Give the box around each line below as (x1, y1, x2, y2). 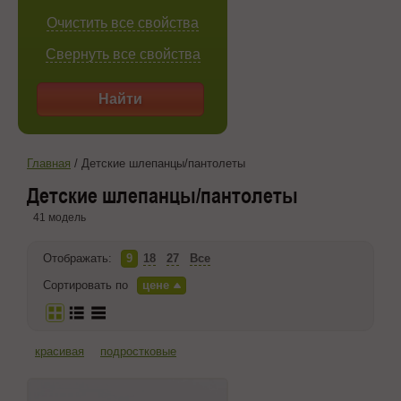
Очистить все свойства (47, 15, 199, 30)
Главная (27, 157, 71, 170)
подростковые (100, 345, 176, 358)
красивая (35, 345, 84, 358)
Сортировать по (43, 278, 128, 292)
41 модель (33, 211, 86, 224)
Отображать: (43, 252, 112, 265)
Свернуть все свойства (45, 47, 200, 62)
